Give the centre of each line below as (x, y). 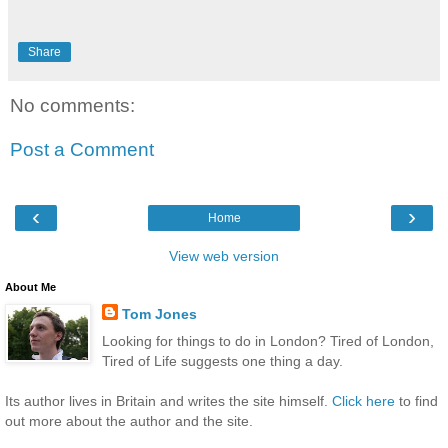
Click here (363, 401)
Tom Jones (159, 314)
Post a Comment (82, 149)
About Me (30, 287)
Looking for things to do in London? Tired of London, (267, 341)
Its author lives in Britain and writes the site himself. (168, 401)
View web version (224, 256)
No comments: (72, 106)
